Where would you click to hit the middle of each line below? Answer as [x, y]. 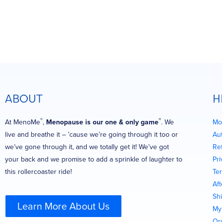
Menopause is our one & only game [102, 122]
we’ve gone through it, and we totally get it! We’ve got [87, 146]
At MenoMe [23, 122]
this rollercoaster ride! [38, 171]
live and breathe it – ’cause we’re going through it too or [91, 134]
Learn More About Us [63, 206]
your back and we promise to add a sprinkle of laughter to [94, 159]
